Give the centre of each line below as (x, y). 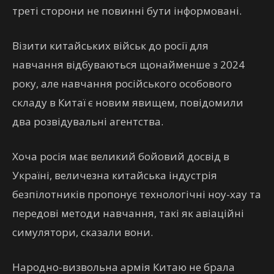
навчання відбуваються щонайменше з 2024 (128, 65)
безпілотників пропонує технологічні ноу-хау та (137, 194)
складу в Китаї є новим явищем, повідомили (128, 102)
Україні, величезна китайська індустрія (115, 175)
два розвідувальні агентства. (88, 121)
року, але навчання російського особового (122, 83)
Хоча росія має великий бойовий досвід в (121, 156)
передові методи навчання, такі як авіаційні (128, 213)
